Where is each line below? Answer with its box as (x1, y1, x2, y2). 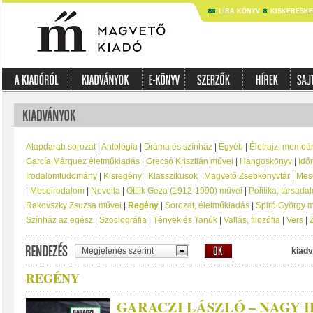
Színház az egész (26, 215, 93, 225)
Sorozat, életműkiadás (165, 201, 249, 210)
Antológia (101, 142, 138, 152)
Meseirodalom (30, 186, 85, 196)
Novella (91, 186, 120, 196)
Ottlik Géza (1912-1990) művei (126, 186, 242, 196)
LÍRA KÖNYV (219, 8, 260, 15)
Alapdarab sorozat (26, 142, 96, 152)
